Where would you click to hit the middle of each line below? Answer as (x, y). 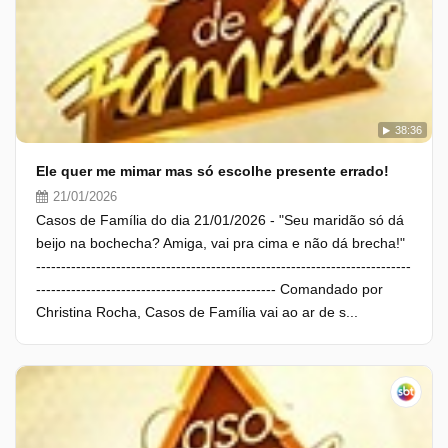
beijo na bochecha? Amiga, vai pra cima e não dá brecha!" (220, 243)
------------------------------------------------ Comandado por (209, 289)
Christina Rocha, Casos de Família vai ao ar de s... (197, 312)
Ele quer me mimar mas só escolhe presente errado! (212, 171)
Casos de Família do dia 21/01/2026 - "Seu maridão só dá (220, 220)
